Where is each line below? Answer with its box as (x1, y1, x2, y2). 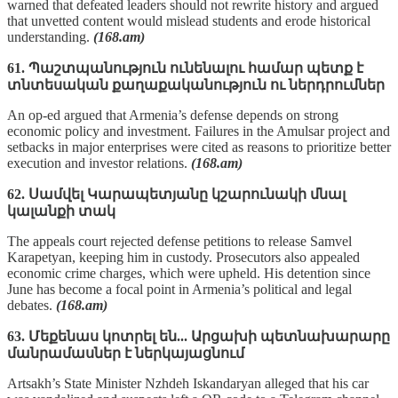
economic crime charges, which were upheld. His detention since (7, 265, 370, 281)
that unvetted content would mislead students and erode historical (7, 12, 370, 28)
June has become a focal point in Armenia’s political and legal (7, 281, 352, 297)
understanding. (7, 28, 93, 44)
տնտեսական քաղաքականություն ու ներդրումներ (7, 76, 385, 92)
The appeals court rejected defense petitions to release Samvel (7, 233, 352, 249)
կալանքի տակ (7, 203, 115, 219)
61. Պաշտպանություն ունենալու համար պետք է (7, 60, 363, 76)
